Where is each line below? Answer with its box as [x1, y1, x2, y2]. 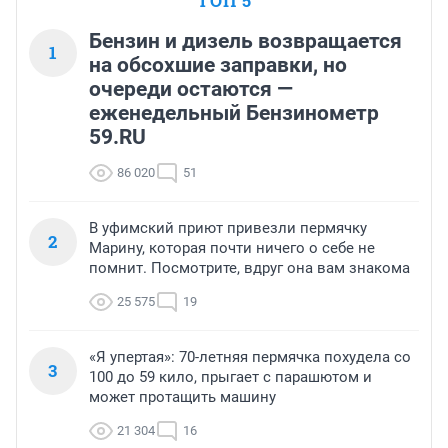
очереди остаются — [89, 76, 293, 101]
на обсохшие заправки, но [89, 52, 347, 77]
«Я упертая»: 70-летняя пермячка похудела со [89, 347, 411, 366]
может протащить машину [89, 387, 276, 406]
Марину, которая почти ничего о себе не [89, 238, 375, 257]
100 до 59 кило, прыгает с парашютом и [89, 367, 372, 386]
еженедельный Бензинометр [89, 100, 379, 125]
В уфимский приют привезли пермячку [89, 218, 367, 237]
